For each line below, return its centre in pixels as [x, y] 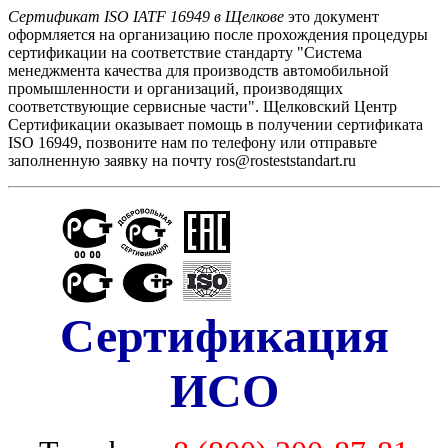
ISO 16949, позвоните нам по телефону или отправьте [192, 142]
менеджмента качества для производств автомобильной [198, 70]
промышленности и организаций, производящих [175, 88]
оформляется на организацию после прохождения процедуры [218, 34]
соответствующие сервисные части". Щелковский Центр [202, 106]
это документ [331, 16]
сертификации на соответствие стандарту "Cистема [185, 52]
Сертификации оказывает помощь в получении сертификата [215, 124]
